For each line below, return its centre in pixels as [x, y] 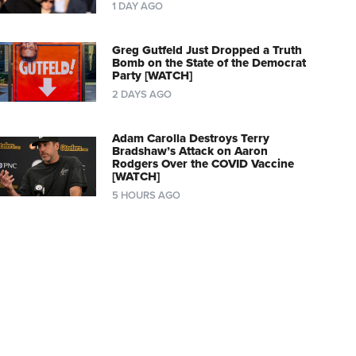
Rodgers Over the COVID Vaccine [203, 164]
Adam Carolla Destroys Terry [190, 139]
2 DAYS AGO [141, 95]
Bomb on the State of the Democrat [209, 63]
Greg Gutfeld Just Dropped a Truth [207, 50]
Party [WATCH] [152, 76]
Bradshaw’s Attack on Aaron [190, 151]
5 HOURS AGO [146, 196]
